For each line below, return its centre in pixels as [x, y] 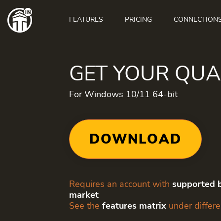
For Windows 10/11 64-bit [123, 94]
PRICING [138, 19]
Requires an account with [121, 184]
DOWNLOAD [135, 139]
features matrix [134, 206]
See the [86, 206]
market [84, 195]
